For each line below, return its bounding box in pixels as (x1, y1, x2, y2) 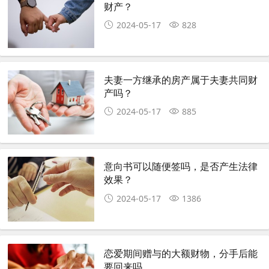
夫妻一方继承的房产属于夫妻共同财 (104, 72, 258, 86)
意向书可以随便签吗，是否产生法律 (104, 159, 258, 174)
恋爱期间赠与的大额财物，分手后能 (104, 246, 258, 260)
